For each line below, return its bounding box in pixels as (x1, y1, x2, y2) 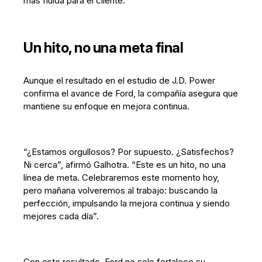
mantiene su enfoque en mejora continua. (23, 100, 190, 112)
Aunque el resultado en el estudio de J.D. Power (23, 74, 216, 86)
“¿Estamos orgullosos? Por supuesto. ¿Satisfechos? (23, 146, 235, 157)
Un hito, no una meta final (23, 39, 184, 56)
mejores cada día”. (23, 210, 99, 222)
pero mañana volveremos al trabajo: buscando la (23, 184, 218, 196)
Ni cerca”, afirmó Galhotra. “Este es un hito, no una (23, 158, 226, 170)
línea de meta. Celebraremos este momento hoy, (23, 171, 220, 183)
